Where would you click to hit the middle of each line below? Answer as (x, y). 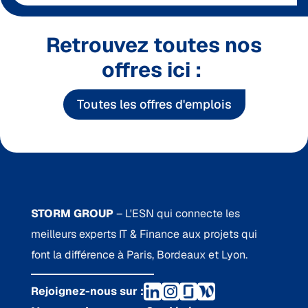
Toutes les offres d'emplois (154, 104)
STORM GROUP (73, 214)
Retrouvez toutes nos (154, 45)
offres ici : (154, 69)
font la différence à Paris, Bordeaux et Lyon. (139, 255)
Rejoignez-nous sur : (87, 291)
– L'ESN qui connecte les (178, 214)
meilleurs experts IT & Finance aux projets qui (144, 234)
